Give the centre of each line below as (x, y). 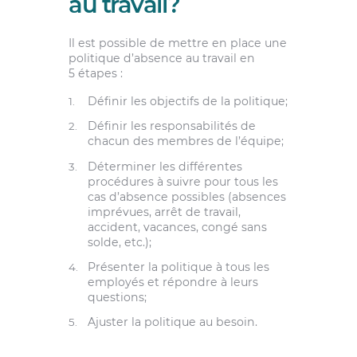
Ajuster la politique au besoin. (172, 322)
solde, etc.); (119, 242)
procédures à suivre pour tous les (182, 181)
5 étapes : (95, 73)
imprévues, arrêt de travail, (164, 212)
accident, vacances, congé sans (177, 227)
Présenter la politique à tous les (178, 267)
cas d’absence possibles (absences (186, 196)
